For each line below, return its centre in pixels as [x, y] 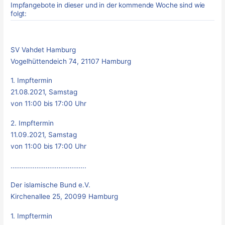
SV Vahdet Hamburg [43, 49]
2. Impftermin [32, 123]
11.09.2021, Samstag [44, 134]
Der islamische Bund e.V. [51, 185]
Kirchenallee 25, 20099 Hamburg [65, 197]
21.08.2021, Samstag [44, 92]
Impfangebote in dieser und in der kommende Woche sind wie [108, 5]
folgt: [19, 14]
